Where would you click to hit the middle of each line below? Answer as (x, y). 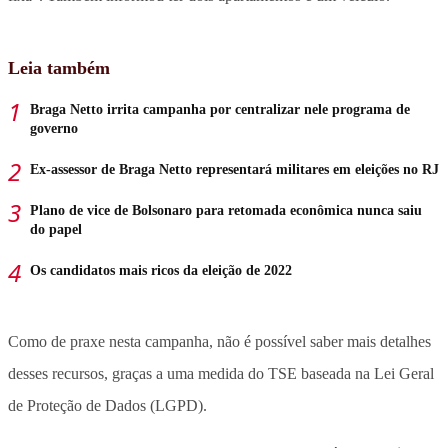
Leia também (59, 67)
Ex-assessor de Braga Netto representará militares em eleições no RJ (234, 169)
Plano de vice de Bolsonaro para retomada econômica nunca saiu (226, 210)
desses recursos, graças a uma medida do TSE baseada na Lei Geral (221, 373)
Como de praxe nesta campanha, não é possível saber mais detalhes (219, 341)
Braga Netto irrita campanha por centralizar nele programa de (220, 109)
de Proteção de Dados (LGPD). (107, 405)
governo (54, 128)
